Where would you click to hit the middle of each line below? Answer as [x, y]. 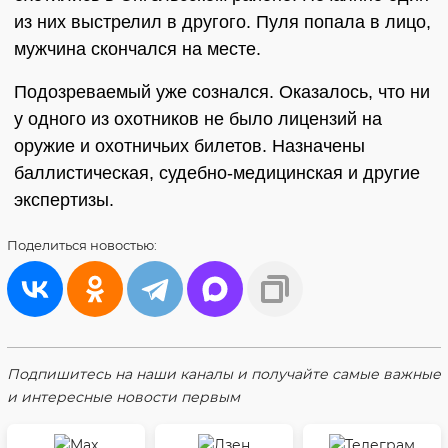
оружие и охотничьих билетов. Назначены [189, 146]
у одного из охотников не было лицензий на [198, 119]
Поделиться [48, 245]
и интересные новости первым [123, 397]
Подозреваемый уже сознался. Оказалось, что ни [222, 92]
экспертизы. [64, 200]
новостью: [123, 245]
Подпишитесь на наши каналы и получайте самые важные [224, 374]
